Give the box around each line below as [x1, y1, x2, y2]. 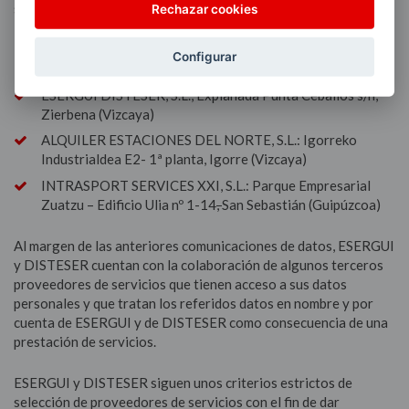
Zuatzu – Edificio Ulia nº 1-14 [41, 195, 216, 213]
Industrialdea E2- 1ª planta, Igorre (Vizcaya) [41, 151, 307, 167]
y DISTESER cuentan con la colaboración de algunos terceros [14, 256, 383, 273]
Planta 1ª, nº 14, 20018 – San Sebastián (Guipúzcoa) [41, 60, 351, 77]
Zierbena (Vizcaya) [41, 105, 154, 122]
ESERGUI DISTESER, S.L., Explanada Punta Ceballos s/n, [41, 86, 378, 103]
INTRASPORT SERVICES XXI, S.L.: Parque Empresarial [41, 176, 371, 194]
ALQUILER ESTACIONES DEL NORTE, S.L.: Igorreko [41, 131, 357, 148]
